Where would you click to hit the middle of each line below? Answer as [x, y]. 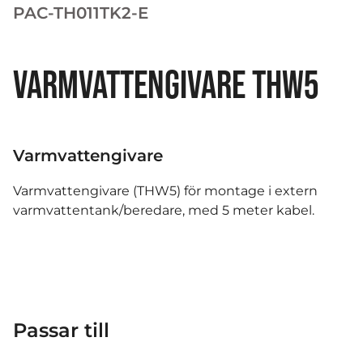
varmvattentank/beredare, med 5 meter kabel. [164, 211]
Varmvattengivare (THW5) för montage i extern [165, 191]
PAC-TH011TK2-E [81, 13]
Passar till [61, 331]
